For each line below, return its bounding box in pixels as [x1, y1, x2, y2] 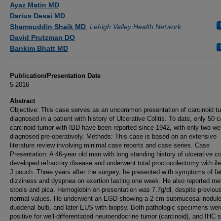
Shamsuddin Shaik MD [10, 23, 86, 31]
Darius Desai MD [10, 12, 65, 20]
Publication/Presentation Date [10, 72, 101, 79]
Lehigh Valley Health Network [90, 23, 181, 31]
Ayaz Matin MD [10, 1, 59, 9]
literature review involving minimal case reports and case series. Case [10, 142, 210, 149]
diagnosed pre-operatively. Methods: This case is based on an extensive [10, 133, 217, 140]
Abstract [10, 97, 35, 105]
